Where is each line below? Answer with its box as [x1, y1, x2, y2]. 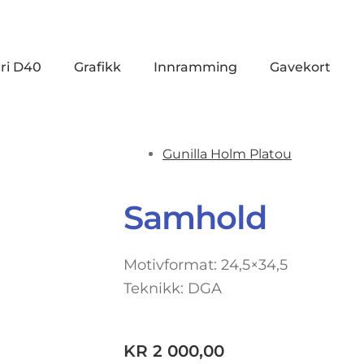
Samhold [123, 197, 266, 238]
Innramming [153, 59, 237, 76]
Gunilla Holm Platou [162, 145, 292, 162]
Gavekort [269, 59, 331, 76]
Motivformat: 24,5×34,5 [123, 256, 288, 275]
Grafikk [73, 59, 121, 76]
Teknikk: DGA [123, 279, 222, 298]
